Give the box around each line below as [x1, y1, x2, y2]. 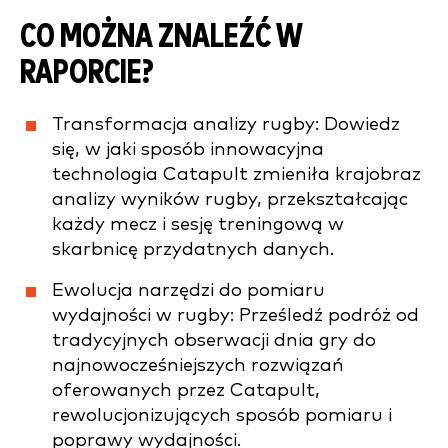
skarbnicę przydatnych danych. [52, 239, 334, 259]
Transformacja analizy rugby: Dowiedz [52, 114, 400, 134]
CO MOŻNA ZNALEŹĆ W [20, 20, 303, 54]
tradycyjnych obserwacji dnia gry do [52, 330, 376, 350]
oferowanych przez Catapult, [52, 380, 320, 400]
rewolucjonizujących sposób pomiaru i [52, 405, 392, 425]
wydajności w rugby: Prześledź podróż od [52, 305, 419, 325]
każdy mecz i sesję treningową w [52, 214, 344, 234]
